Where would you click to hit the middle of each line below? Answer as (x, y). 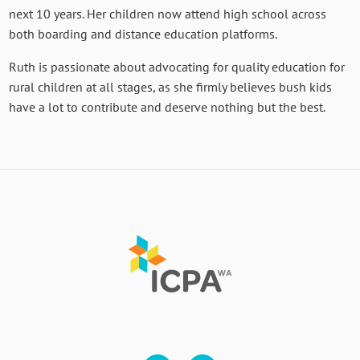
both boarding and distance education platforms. (143, 33)
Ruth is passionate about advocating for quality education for (177, 66)
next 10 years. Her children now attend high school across (168, 13)
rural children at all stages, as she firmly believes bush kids (171, 86)
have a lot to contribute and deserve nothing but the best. (168, 106)
